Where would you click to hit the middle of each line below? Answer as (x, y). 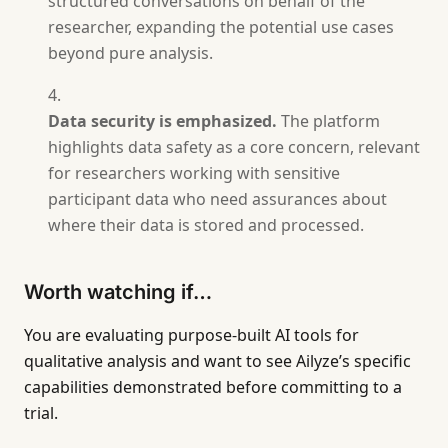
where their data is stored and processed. (206, 225)
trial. (41, 413)
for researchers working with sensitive (194, 173)
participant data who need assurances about (217, 199)
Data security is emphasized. (162, 121)
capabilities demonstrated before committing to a (213, 387)
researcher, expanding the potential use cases (221, 27)
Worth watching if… (118, 292)
